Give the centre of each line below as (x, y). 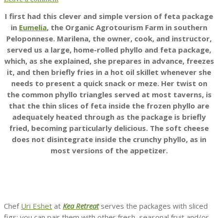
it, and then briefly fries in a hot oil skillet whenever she (109, 72)
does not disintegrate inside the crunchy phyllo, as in (109, 139)
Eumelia (33, 27)
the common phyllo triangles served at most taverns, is (109, 94)
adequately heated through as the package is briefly (109, 117)
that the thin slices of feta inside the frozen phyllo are (109, 105)
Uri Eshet (36, 206)
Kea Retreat (81, 206)
